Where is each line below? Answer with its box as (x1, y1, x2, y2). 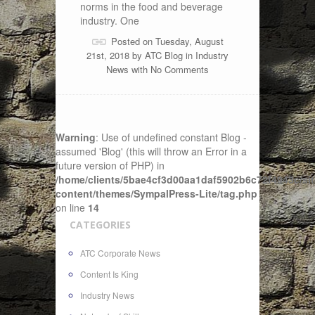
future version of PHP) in (56, 158, 165, 172)
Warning (56, 130, 96, 144)
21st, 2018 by (86, 49, 145, 62)
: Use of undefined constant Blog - (96, 130, 247, 144)
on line (56, 200, 88, 214)
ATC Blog (145, 49, 183, 62)
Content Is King (80, 268, 139, 280)
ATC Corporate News (80, 247, 160, 259)
